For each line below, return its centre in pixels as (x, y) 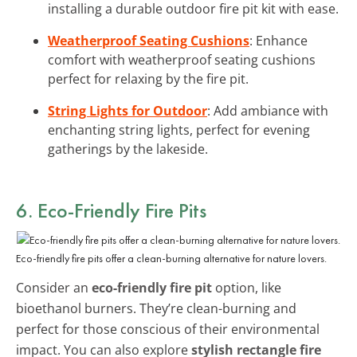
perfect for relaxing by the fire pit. (148, 78)
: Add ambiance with (268, 110)
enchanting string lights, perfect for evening (179, 129)
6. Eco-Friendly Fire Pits (111, 210)
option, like (247, 287)
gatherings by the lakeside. (128, 149)
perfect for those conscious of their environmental (168, 329)
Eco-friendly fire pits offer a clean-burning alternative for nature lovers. (171, 258)
